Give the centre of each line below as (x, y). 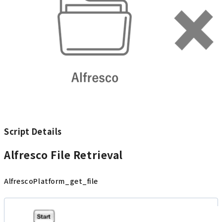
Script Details (33, 132)
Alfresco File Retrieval (63, 154)
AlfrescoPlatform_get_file (51, 181)
